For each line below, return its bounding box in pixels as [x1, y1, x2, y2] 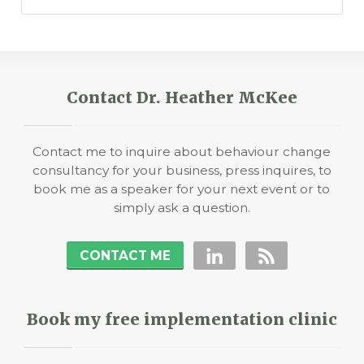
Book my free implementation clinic [26, 309, 337, 329]
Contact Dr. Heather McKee [66, 87, 297, 107]
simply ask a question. [113, 199, 250, 215]
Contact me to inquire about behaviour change [32, 143, 331, 159]
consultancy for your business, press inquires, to [32, 162, 331, 178]
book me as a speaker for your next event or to [33, 180, 331, 197]
